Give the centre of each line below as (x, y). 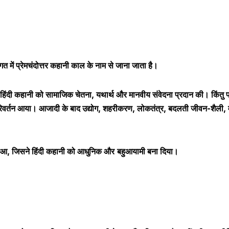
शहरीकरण (118, 109)
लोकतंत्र (150, 109)
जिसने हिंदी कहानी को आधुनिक (57, 152)
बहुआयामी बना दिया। (148, 152)
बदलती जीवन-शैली (196, 109)
